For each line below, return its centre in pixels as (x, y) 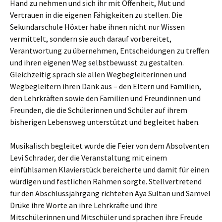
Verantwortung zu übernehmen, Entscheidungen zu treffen (110, 50)
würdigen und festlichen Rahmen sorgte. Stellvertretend (106, 181)
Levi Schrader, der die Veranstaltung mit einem (88, 157)
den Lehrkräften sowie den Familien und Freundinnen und (105, 98)
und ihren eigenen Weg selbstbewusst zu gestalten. (97, 62)
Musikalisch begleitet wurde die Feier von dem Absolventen (110, 145)
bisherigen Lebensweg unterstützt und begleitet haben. (105, 122)
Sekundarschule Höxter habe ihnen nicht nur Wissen (97, 27)
